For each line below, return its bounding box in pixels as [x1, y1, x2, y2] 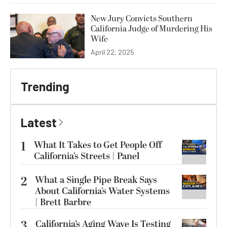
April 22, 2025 [91, 48, 134, 57]
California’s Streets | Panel [34, 149, 139, 164]
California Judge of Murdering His [91, 23, 212, 35]
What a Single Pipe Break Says [35, 173, 157, 187]
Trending [21, 79, 69, 94]
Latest [21, 115, 57, 130]
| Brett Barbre [35, 196, 91, 210]
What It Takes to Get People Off [34, 138, 162, 153]
